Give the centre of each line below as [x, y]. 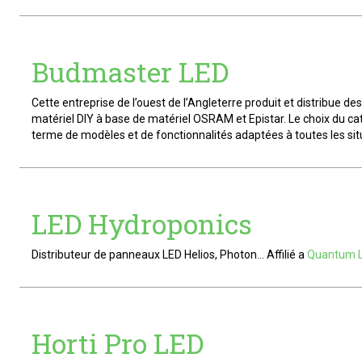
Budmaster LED [130, 72]
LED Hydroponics [142, 224]
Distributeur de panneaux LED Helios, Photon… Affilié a [169, 255]
